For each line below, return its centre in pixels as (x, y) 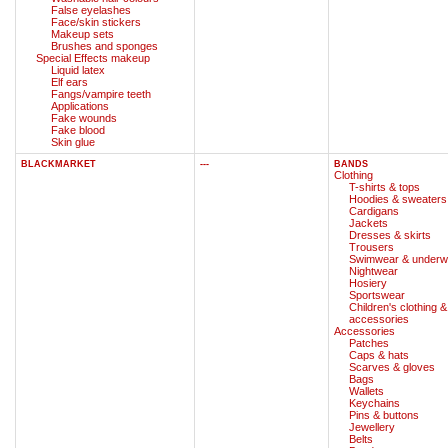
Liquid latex (78, 69)
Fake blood (78, 129)
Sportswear (377, 294)
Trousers (371, 246)
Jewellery (372, 426)
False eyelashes (91, 9)
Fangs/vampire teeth (101, 93)
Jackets (368, 222)
